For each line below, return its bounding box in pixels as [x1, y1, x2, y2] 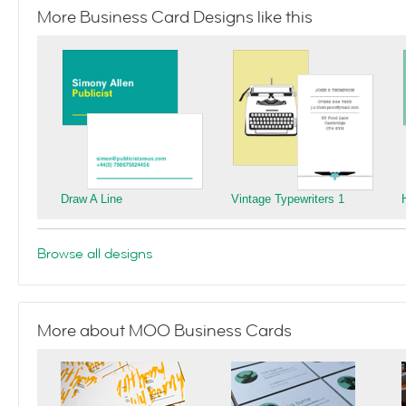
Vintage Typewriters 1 [231, 192, 344, 206]
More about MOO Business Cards [37, 320, 292, 342]
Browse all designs [37, 244, 152, 264]
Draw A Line [61, 192, 122, 206]
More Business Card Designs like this [37, 6, 313, 28]
